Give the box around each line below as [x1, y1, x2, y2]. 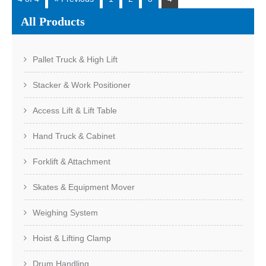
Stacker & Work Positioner [33, 80, 131, 90]
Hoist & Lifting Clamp [33, 233, 111, 243]
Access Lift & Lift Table [33, 105, 117, 115]
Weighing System [33, 207, 98, 217]
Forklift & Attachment [33, 156, 110, 166]
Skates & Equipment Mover [33, 182, 135, 192]
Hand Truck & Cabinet [33, 131, 115, 141]
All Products [21, 14, 85, 28]
